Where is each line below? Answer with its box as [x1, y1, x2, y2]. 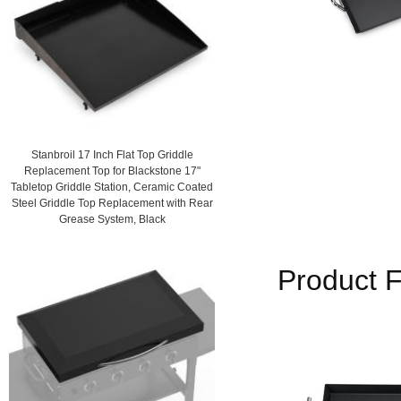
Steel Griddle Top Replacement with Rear [11, 197, 213, 209]
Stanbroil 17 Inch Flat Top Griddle [30, 149, 193, 161]
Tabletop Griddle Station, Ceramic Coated [11, 181, 213, 193]
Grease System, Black [58, 213, 166, 226]
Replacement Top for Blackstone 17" [23, 165, 200, 177]
